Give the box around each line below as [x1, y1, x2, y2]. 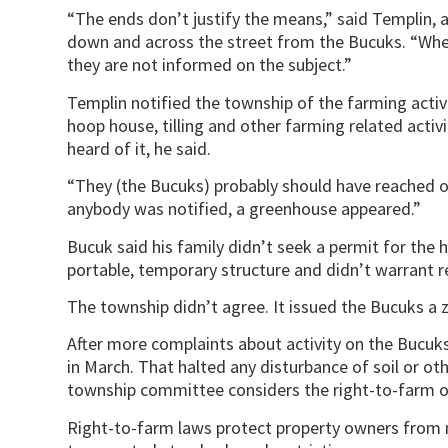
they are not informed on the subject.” [67, 53, 353, 77]
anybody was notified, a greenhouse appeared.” [67, 197, 422, 221]
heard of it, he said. [67, 136, 212, 160]
